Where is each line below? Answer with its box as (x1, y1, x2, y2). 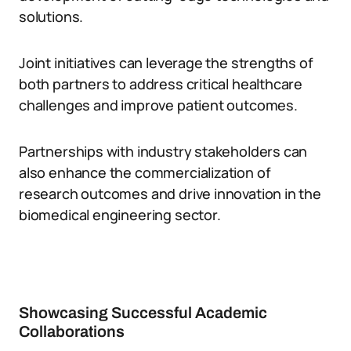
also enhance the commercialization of (19, 163, 271, 182)
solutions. (19, 7, 84, 26)
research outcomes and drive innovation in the (19, 184, 321, 203)
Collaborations (19, 323, 125, 340)
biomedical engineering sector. (19, 205, 221, 224)
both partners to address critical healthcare (19, 74, 303, 93)
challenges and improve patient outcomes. (19, 96, 298, 114)
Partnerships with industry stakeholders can (19, 142, 308, 161)
